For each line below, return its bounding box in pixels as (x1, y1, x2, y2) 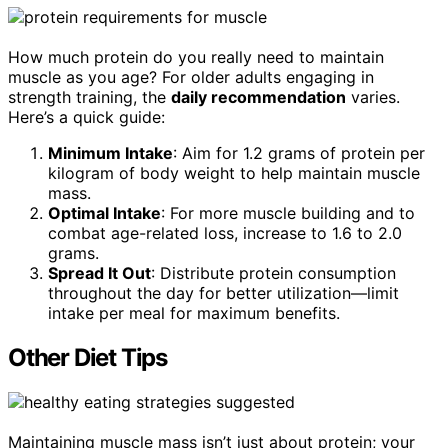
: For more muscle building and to (161, 202, 415, 223)
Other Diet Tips (8, 342, 167, 372)
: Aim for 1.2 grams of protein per (173, 142, 425, 163)
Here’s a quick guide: (8, 106, 165, 127)
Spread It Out (48, 262, 151, 283)
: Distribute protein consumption (151, 262, 396, 283)
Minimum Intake (48, 142, 173, 163)
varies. (346, 86, 400, 107)
